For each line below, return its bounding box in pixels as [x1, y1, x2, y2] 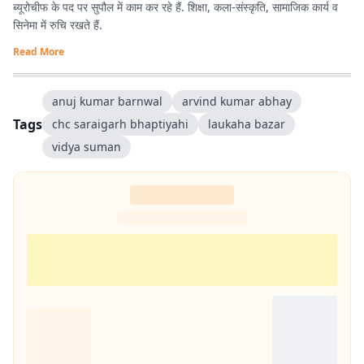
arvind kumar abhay [182, 93, 292, 109]
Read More [13, 45, 64, 58]
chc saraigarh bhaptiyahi [52, 116, 188, 132]
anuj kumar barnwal [52, 93, 162, 109]
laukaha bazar [208, 116, 285, 132]
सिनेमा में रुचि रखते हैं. [13, 17, 102, 32]
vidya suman [52, 139, 121, 154]
